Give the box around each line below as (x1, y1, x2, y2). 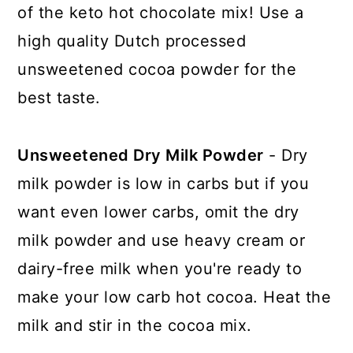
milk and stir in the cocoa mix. (17, 316, 252, 336)
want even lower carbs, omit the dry (17, 203, 299, 222)
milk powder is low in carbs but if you (17, 174, 310, 194)
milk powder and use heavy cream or (17, 231, 306, 251)
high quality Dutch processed (17, 32, 247, 51)
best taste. (17, 88, 101, 108)
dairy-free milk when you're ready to (17, 259, 303, 279)
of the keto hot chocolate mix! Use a (17, 3, 304, 23)
